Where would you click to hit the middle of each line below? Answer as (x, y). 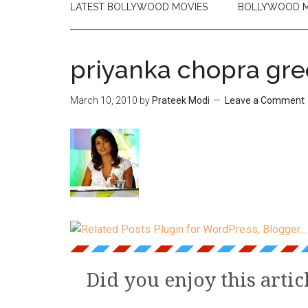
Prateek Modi (181, 100)
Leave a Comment (265, 100)
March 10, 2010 (104, 100)
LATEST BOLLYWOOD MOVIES (139, 7)
